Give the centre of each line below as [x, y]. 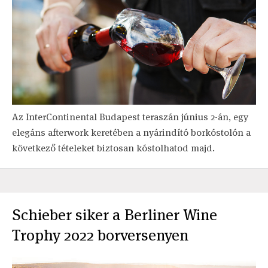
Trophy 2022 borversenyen [100, 235]
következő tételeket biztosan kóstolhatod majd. [113, 148]
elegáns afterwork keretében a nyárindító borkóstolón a [131, 133]
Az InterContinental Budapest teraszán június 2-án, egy [130, 117]
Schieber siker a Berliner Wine [115, 215]
